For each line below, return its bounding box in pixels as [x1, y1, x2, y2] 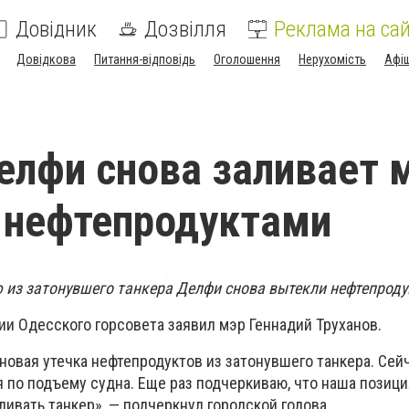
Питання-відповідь [94, 52, 195, 67]
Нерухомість [299, 52, 366, 67]
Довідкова [16, 52, 76, 67]
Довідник [16, 16, 97, 42]
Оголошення [214, 52, 280, 67]
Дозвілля [144, 16, 226, 42]
